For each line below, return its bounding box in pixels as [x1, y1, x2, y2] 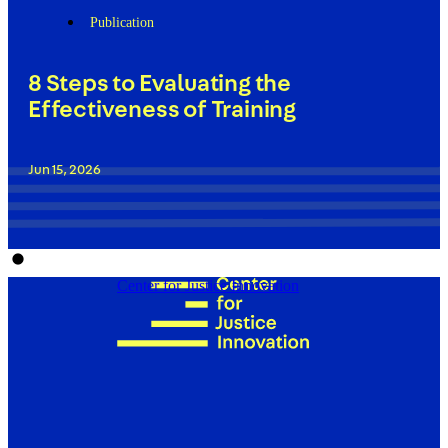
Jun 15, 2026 [28, 163, 101, 178]
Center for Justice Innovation [117, 277, 299, 295]
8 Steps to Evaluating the [28, 72, 292, 97]
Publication [90, 15, 154, 31]
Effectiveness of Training [28, 98, 297, 123]
